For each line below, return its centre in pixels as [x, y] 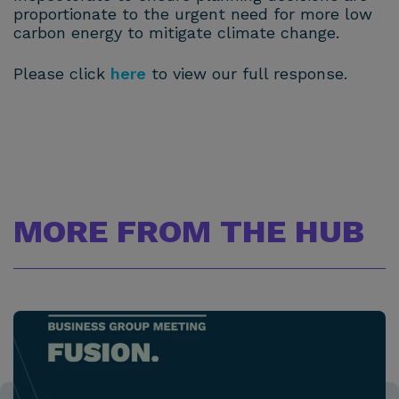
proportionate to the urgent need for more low [193, 13]
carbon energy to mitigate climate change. [176, 32]
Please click [62, 74]
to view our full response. [249, 74]
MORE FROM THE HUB [189, 232]
